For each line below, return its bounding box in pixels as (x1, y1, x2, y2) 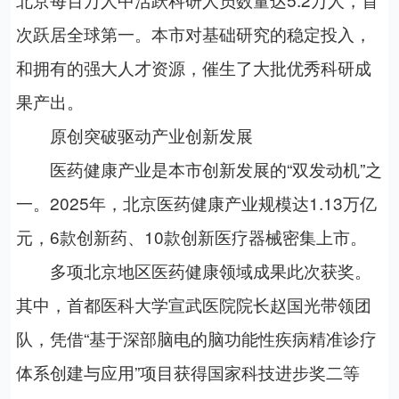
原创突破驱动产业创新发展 (15, 123, 253, 148)
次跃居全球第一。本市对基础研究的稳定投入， (15, 21, 371, 46)
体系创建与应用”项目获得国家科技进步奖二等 (15, 360, 360, 385)
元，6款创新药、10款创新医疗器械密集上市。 (15, 224, 367, 249)
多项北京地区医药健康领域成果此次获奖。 (15, 258, 371, 283)
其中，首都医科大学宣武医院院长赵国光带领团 (15, 292, 371, 317)
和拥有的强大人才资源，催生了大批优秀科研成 (15, 55, 371, 80)
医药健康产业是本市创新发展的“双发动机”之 (15, 157, 382, 182)
